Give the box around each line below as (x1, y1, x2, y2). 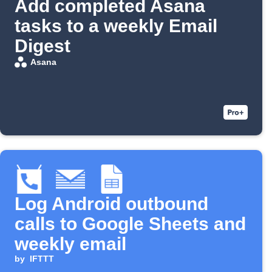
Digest (15, 36, 70, 56)
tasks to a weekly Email (15, 16, 217, 36)
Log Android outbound (15, 194, 208, 214)
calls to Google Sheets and (15, 214, 246, 234)
